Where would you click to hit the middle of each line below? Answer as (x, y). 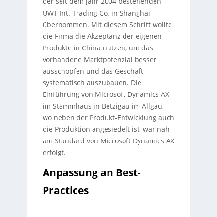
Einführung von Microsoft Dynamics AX (106, 94)
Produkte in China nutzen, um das (98, 47)
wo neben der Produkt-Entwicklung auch (108, 117)
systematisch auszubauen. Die (92, 82)
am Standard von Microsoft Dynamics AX (108, 140)
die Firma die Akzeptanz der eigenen (102, 36)
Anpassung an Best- (92, 172)
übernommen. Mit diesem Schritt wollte (107, 24)
